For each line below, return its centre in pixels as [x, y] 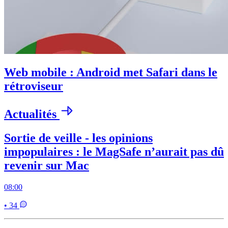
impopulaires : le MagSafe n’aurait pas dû [114, 152]
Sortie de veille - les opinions [78, 138]
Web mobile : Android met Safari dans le [111, 73]
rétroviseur [34, 86]
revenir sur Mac [47, 166]
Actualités [32, 114]
